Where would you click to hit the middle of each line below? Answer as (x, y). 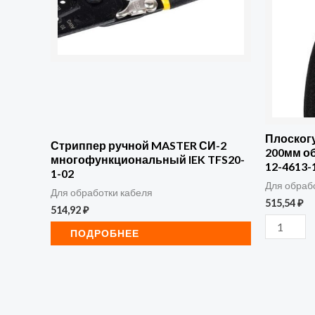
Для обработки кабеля (102, 192)
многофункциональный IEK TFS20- (148, 159)
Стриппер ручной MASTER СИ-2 (139, 145)
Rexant (281, 14)
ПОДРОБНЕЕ (105, 233)
